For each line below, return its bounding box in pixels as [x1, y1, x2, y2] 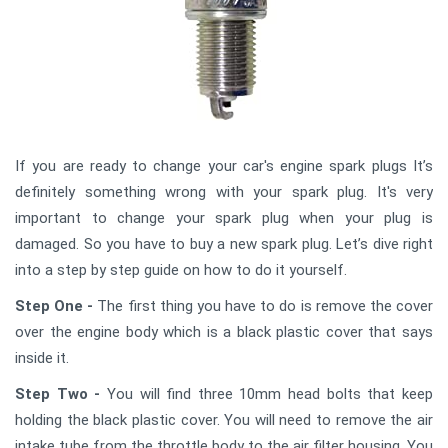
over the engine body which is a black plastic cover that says [15, 323, 433, 341]
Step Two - [15, 385, 101, 403]
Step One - [15, 297, 94, 315]
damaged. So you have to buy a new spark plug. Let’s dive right [15, 235, 433, 253]
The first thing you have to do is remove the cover [93, 297, 434, 315]
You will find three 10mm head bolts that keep [100, 385, 434, 403]
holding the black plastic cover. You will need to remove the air [15, 411, 433, 429]
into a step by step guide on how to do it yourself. [15, 261, 347, 279]
